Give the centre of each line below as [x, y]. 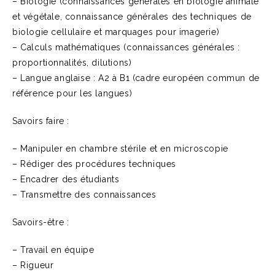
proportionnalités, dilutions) [72, 63]
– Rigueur [33, 265]
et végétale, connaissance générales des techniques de [132, 17]
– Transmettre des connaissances [84, 195]
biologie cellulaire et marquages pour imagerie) [116, 32]
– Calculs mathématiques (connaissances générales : [126, 47]
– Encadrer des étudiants [66, 179]
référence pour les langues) [72, 93]
